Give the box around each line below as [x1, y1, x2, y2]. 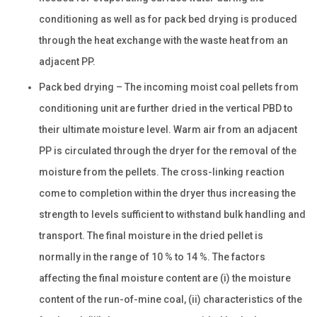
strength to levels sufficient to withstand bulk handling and [39, 208, 306, 220]
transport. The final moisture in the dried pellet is [39, 229, 263, 241]
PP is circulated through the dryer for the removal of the [39, 144, 296, 156]
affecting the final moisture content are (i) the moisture [39, 272, 291, 284]
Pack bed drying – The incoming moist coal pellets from [39, 81, 299, 93]
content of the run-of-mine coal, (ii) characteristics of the [39, 293, 302, 305]
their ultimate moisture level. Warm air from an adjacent [39, 123, 297, 135]
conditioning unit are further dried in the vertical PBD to [39, 102, 293, 114]
